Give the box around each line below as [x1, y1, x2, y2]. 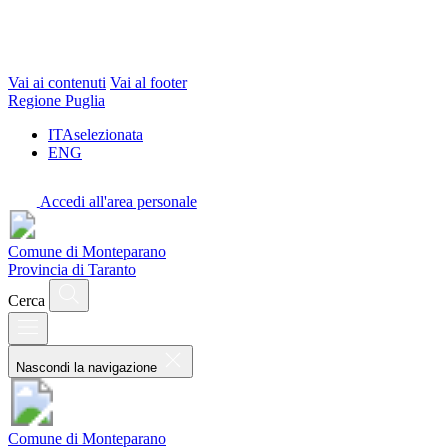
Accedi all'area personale [39, 192, 197, 210]
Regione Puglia [8, 91, 105, 109]
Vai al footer [110, 73, 187, 91]
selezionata [74, 125, 143, 143]
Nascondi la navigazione [16, 360, 157, 376]
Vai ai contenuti [8, 73, 106, 91]
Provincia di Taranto [8, 261, 136, 279]
